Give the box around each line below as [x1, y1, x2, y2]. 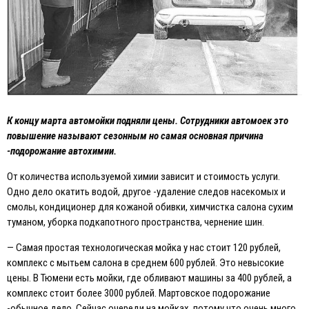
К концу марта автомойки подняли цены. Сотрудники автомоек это [7, 114, 288, 128]
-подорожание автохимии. [7, 145, 117, 158]
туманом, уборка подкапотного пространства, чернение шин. [7, 216, 264, 229]
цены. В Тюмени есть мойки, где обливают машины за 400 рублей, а [7, 272, 292, 285]
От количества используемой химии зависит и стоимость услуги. [7, 170, 280, 183]
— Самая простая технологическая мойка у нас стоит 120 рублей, [7, 241, 281, 255]
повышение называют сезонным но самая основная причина [7, 130, 263, 143]
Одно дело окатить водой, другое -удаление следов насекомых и [7, 186, 286, 199]
